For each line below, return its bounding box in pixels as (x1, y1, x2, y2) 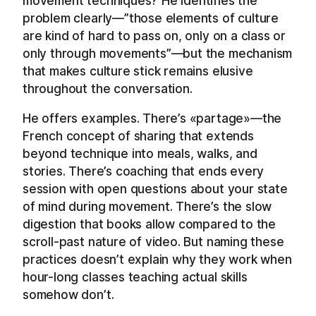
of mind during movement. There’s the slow (23, 199, 272, 214)
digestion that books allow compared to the (23, 217, 276, 232)
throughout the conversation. (23, 80, 193, 96)
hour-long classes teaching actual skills (23, 269, 248, 285)
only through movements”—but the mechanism (23, 45, 293, 61)
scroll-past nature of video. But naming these (23, 234, 284, 250)
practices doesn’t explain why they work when (23, 252, 292, 267)
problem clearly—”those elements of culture (23, 10, 279, 25)
